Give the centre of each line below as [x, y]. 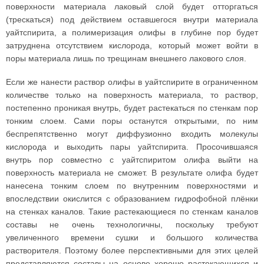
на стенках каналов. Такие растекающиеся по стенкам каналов [132, 212]
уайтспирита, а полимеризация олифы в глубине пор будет [132, 32]
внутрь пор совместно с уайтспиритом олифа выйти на [132, 160]
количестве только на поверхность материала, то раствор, [132, 95]
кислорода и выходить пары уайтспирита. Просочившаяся [132, 147]
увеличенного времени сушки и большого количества [132, 237]
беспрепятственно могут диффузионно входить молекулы [132, 134]
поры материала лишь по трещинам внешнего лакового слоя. [126, 58]
